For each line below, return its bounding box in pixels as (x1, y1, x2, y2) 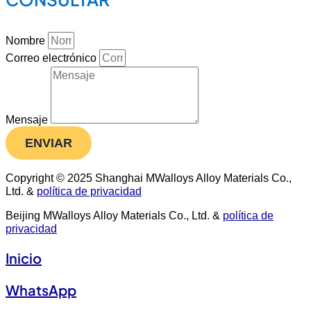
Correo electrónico (6, 51, 99, 65)
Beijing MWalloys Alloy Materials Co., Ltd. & (6, 209, 223, 221)
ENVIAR (25, 135, 72, 151)
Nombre (6, 34, 48, 47)
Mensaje (6, 113, 51, 126)
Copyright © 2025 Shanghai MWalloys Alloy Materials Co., (6, 171, 292, 184)
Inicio (6, 249, 42, 267)
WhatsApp (6, 281, 76, 299)
